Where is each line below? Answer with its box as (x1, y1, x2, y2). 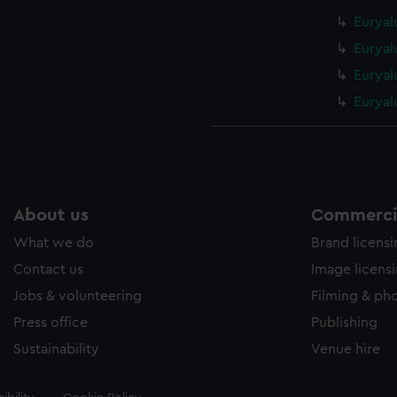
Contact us (13, 262, 83, 276)
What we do (13, 236, 94, 250)
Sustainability (13, 342, 99, 356)
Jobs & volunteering (13, 289, 142, 303)
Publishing (311, 315, 378, 330)
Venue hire (311, 342, 380, 356)
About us (13, 206, 89, 224)
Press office (13, 315, 88, 330)
